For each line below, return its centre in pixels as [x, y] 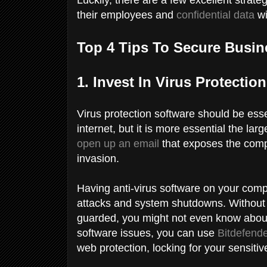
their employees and [127, 15]
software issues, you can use [147, 233]
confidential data [215, 15]
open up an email [118, 143]
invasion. [100, 158]
